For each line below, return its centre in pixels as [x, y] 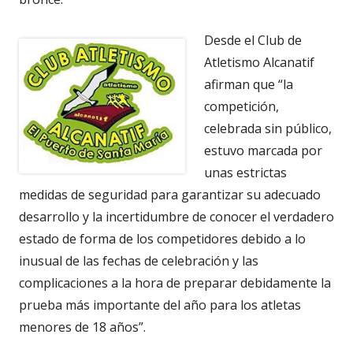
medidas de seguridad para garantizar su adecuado [170, 195]
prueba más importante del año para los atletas [160, 305]
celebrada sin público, [268, 129]
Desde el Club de [253, 41]
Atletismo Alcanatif [259, 63]
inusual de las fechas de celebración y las [139, 261]
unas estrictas [245, 173]
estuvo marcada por [263, 151]
